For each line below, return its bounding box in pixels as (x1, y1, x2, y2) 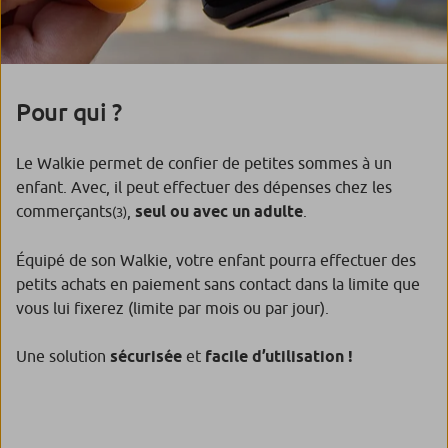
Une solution (16, 346, 110, 365)
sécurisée (110, 346, 182, 366)
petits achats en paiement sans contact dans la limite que (16, 274, 420, 293)
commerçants (16, 201, 112, 220)
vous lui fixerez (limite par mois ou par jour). (16, 298, 329, 317)
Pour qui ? (16, 96, 122, 126)
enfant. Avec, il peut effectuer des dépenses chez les (16, 177, 392, 196)
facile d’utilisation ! (205, 346, 353, 366)
